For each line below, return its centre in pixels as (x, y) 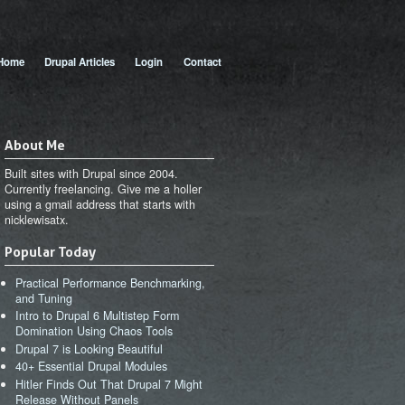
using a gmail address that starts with (99, 204)
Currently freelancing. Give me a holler (103, 188)
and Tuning (44, 298)
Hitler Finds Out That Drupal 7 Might (109, 384)
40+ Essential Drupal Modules (92, 367)
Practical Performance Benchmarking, (111, 283)
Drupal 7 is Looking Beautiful (89, 348)
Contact (202, 61)
